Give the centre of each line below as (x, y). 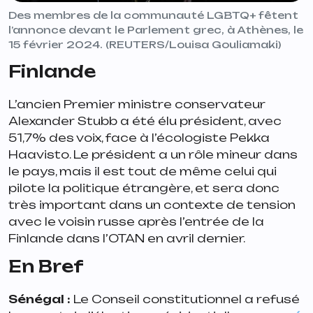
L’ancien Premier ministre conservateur (137, 104)
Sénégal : (39, 299)
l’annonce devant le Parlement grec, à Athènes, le (156, 29)
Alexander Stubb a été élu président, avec (145, 121)
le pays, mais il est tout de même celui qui (143, 171)
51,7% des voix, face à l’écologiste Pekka (139, 137)
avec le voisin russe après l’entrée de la (136, 221)
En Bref (46, 266)
